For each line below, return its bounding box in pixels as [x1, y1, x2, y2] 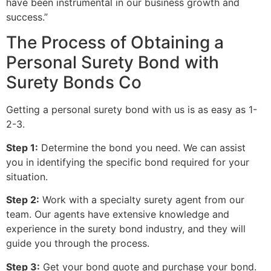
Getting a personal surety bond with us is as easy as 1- [6, 103, 257, 116]
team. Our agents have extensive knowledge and [6, 208, 229, 221]
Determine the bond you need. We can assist [38, 141, 246, 154]
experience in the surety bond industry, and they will [6, 223, 246, 235]
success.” [6, 11, 48, 24]
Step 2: [6, 194, 39, 206]
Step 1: [6, 141, 38, 154]
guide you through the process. [6, 237, 149, 250]
